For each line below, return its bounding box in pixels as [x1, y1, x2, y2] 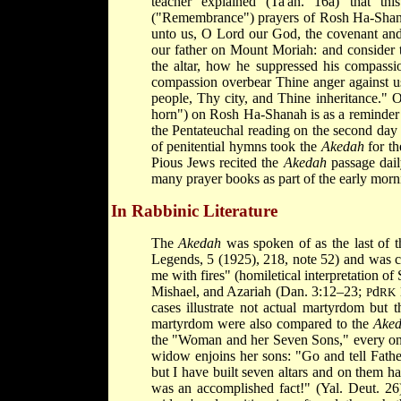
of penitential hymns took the [150, 138, 321, 154]
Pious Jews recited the [150, 154, 284, 170]
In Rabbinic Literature [110, 200, 277, 220]
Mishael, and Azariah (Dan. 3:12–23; [150, 283, 366, 299]
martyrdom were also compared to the [150, 315, 373, 331]
